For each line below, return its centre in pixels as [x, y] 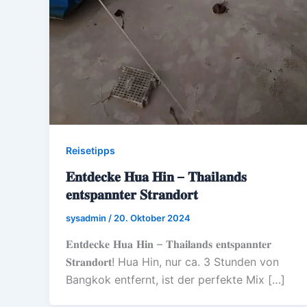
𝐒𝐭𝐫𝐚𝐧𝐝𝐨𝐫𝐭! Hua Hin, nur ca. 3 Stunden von [172, 261]
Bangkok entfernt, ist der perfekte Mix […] [175, 279]
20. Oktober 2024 [152, 218]
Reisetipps [90, 151]
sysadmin [87, 218]
